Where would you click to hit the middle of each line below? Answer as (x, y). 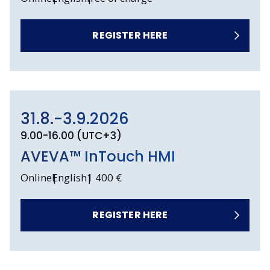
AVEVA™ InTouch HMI (98, 157)
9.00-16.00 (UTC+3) (71, 136)
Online (36, 178)
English (69, 178)
